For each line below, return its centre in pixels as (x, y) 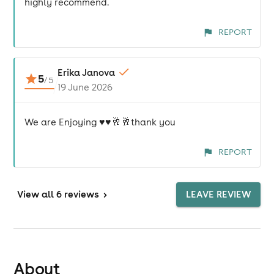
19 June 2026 (85, 87)
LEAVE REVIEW (218, 194)
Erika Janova (86, 72)
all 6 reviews (71, 194)
